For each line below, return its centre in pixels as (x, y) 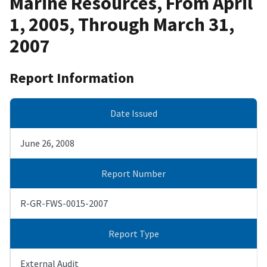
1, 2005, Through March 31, (122, 25)
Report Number (133, 173)
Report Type (133, 233)
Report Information (72, 77)
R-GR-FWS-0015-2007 (64, 203)
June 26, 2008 (47, 143)
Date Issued (133, 113)
